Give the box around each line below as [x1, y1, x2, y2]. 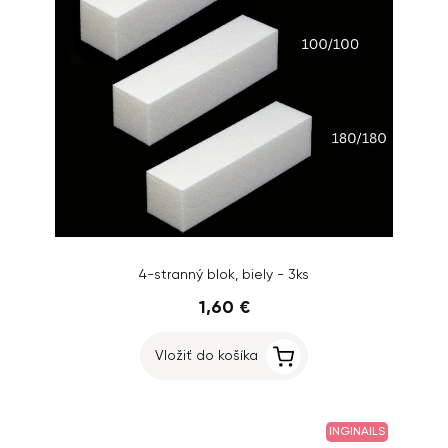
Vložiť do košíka [155, 349, 258, 363]
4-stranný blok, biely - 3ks [139, 268, 309, 282]
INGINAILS [329, 426, 385, 438]
